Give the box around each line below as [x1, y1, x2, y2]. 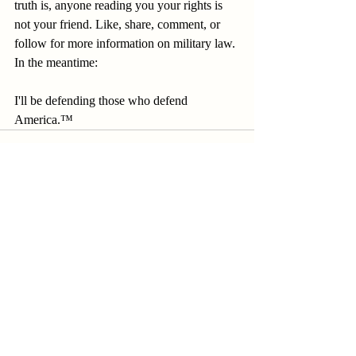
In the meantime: [14, 56, 101, 69]
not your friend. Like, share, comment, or [14, 17, 223, 31]
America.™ [14, 113, 73, 126]
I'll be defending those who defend [14, 94, 191, 107]
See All [222, 209, 254, 221]
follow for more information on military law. [14, 37, 238, 50]
